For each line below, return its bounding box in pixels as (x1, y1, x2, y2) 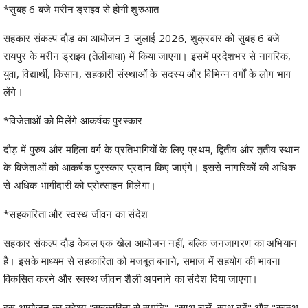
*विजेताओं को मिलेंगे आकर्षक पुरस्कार (3, 113, 143, 128)
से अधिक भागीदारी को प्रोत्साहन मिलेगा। (3, 178, 157, 192)
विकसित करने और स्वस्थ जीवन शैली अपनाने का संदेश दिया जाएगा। (3, 272, 258, 286)
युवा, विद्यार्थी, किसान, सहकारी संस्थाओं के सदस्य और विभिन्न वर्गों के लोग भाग (3, 67, 291, 81)
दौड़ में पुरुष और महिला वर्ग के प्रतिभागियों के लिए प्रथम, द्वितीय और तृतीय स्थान (3, 142, 300, 157)
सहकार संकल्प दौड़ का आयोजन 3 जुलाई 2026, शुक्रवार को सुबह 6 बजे (3, 31, 280, 45)
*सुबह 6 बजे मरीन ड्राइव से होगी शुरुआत (3, 2, 159, 16)
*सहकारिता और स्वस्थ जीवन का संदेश (3, 207, 148, 221)
